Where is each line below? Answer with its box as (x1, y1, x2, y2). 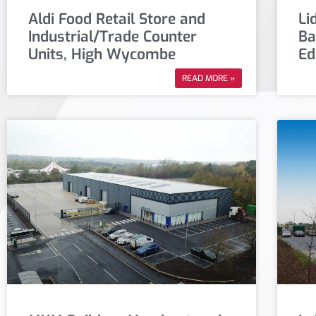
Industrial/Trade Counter (28, 27, 197, 47)
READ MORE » (182, 73, 236, 85)
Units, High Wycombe (28, 44, 176, 65)
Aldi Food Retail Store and (28, 9, 205, 30)
